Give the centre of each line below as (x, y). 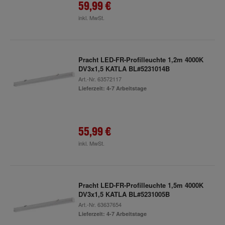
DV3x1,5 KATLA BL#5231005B (124, 194)
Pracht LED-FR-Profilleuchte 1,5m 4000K (141, 185)
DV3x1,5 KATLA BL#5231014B (124, 69)
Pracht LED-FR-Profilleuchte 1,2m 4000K (141, 60)
